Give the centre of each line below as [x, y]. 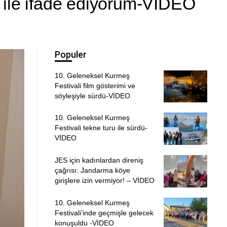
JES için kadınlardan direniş [99, 160]
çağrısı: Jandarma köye [92, 170]
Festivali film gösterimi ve [95, 85]
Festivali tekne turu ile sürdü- [101, 128]
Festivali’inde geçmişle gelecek [104, 213]
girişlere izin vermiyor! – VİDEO [104, 180]
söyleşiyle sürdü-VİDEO [92, 96]
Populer [70, 55]
